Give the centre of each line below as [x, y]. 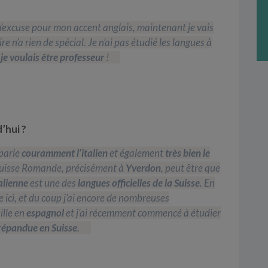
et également [136, 153]
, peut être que [191, 167]
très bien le [188, 153]
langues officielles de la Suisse [138, 182]
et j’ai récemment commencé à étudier [142, 212]
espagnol [45, 212]
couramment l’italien [64, 153]
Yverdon [143, 167]
